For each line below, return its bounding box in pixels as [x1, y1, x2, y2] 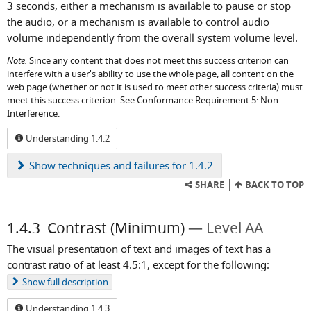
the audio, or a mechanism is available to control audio [7, 15, 269, 29]
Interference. [7, 107, 60, 119]
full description [45, 275, 108, 288]
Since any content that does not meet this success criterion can [27, 54, 289, 67]
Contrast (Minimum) [47, 218, 185, 238]
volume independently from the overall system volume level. [7, 31, 298, 45]
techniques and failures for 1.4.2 [56, 158, 213, 173]
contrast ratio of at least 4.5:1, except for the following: [7, 258, 269, 272]
